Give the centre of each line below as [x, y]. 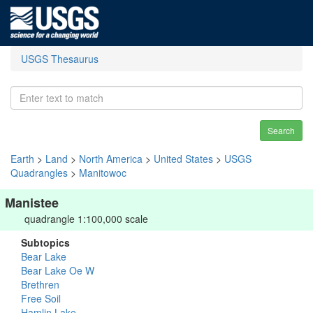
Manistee [32, 203]
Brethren [40, 284]
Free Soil [41, 298]
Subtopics [45, 242]
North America [111, 159]
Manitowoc [103, 173]
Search [281, 130]
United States [183, 159]
